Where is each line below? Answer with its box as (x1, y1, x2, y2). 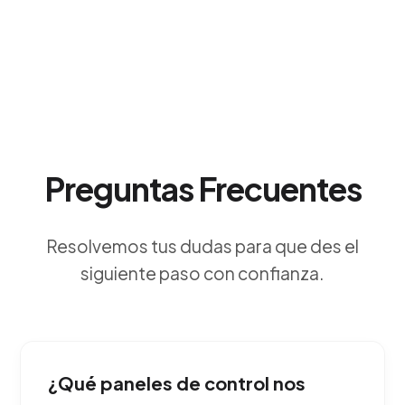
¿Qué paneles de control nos (48, 372, 306, 394)
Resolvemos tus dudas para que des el (46, 235, 359, 257)
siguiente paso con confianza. (80, 262, 325, 284)
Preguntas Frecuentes (43, 168, 362, 209)
